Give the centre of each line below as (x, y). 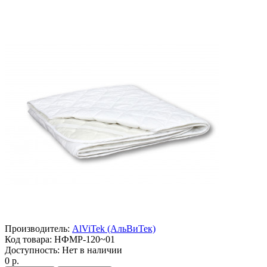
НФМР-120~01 (83, 239)
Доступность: (32, 250)
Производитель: (37, 228)
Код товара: (28, 239)
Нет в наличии (91, 250)
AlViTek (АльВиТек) (114, 228)
